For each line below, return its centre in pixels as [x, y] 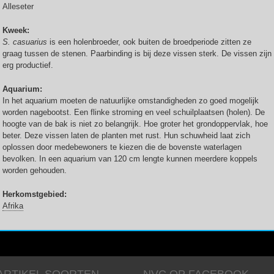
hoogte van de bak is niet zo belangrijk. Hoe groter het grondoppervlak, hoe [135, 124]
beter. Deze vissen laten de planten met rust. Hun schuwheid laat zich [126, 135]
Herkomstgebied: [36, 194]
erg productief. [30, 65]
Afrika [13, 206]
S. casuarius [25, 42]
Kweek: [17, 30]
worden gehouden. [35, 170]
